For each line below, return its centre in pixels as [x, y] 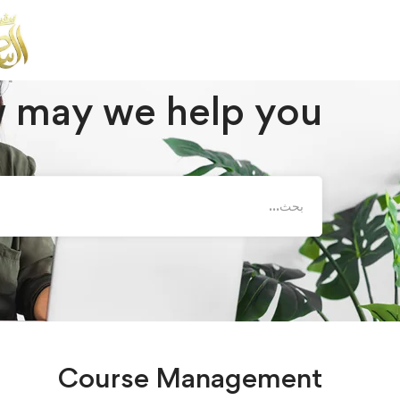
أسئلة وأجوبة [216, 25]
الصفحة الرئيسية [312, 25]
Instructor [132, 25]
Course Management [190, 377]
